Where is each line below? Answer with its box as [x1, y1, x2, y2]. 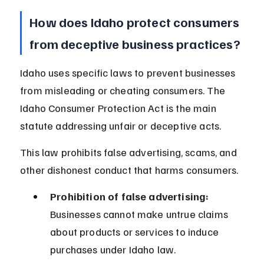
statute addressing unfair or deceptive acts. [20, 119, 222, 133]
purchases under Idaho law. [50, 243, 176, 256]
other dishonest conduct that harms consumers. [20, 163, 239, 177]
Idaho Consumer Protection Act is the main [20, 101, 219, 115]
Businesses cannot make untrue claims [50, 207, 231, 221]
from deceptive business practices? [29, 35, 240, 52]
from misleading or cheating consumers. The [20, 84, 228, 97]
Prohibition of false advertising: [50, 190, 209, 203]
